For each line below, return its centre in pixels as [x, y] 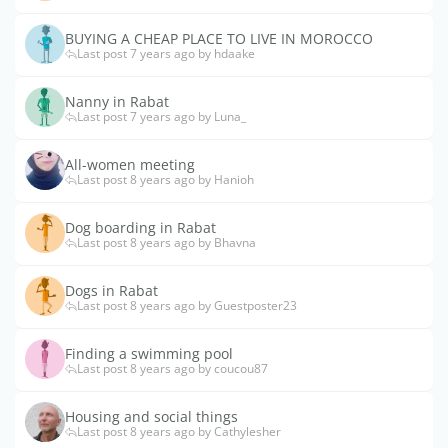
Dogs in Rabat [111, 291]
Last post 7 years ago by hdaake [166, 54]
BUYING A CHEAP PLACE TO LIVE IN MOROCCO [219, 39]
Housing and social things [151, 417]
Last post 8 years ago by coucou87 [172, 369]
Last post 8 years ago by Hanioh [165, 180]
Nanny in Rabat [117, 102]
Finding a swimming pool [149, 354]
